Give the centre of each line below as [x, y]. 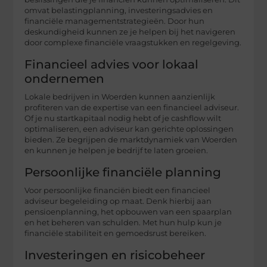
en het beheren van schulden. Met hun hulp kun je [123, 223]
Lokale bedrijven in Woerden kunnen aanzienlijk [120, 97]
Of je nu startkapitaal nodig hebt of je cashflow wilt [123, 119]
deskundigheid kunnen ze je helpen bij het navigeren [130, 32]
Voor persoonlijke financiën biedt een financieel [118, 191]
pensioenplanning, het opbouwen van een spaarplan [128, 212]
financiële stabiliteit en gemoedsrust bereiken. [116, 234]
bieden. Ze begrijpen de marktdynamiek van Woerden [131, 140]
